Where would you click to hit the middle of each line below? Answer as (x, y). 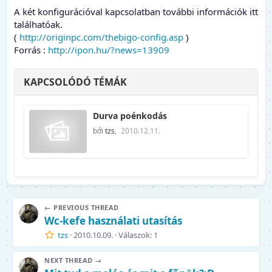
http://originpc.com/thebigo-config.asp (101, 37)
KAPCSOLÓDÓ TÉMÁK (75, 82)
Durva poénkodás (130, 116)
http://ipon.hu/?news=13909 (109, 50)
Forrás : (31, 50)
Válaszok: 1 (138, 235)
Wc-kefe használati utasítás (113, 220)
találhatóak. (38, 24)
